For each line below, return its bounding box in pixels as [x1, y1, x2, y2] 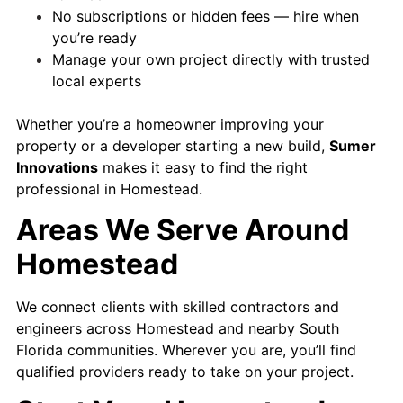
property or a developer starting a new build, [16, 137, 329, 156]
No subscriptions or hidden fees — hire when [52, 7, 359, 26]
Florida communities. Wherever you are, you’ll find [16, 340, 356, 359]
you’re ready [52, 29, 137, 48]
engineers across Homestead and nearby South [16, 318, 339, 337]
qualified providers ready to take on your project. [16, 362, 354, 381]
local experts [52, 72, 141, 91]
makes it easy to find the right [98, 158, 308, 177]
